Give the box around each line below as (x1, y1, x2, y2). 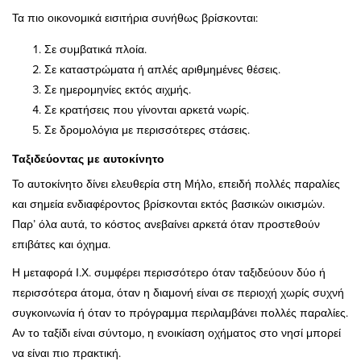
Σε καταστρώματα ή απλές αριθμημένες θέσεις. (44, 61, 280, 78)
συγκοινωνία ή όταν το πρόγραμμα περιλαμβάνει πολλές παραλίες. (12, 305, 348, 322)
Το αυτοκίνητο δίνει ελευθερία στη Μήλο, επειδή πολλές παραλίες (12, 176, 340, 193)
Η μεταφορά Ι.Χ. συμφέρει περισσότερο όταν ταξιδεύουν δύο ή (12, 264, 326, 281)
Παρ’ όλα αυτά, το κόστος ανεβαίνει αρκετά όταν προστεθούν (12, 216, 320, 233)
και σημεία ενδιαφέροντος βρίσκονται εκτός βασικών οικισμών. (12, 196, 325, 213)
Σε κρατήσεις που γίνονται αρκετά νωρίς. (44, 102, 249, 118)
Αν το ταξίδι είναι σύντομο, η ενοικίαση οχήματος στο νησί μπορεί (12, 325, 341, 342)
